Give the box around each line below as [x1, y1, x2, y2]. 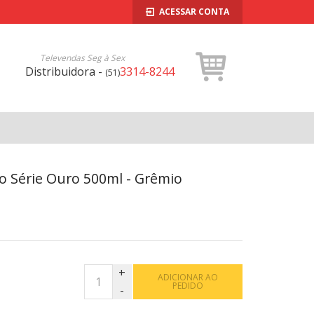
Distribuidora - [25, 64, 105, 80]
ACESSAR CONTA [158, 6, 229, 18]
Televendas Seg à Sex [39, 52, 125, 64]
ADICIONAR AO [158, 271, 219, 283]
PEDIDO [172, 279, 204, 292]
